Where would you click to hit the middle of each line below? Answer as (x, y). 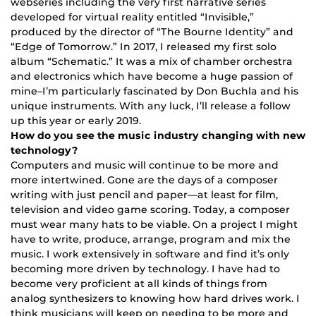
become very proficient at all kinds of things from (139, 284)
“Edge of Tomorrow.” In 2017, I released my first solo (144, 47)
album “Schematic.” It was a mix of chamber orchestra (152, 62)
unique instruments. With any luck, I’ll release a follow (151, 106)
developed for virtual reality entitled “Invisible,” (132, 17)
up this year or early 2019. (76, 121)
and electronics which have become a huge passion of (152, 77)
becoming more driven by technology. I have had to (145, 269)
